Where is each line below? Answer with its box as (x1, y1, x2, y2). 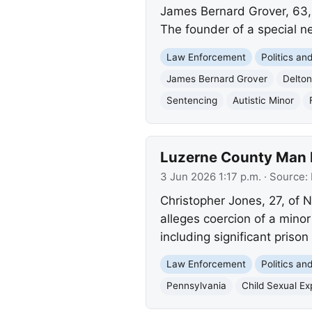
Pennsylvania (166, 280, 226, 292)
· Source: (260, 171, 311, 184)
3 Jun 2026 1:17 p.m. (159, 171, 261, 184)
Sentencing (166, 94, 217, 106)
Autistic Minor (232, 94, 294, 106)
